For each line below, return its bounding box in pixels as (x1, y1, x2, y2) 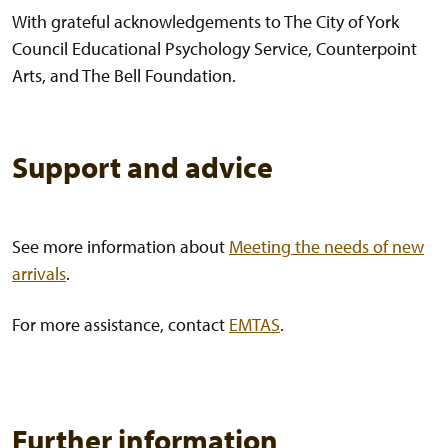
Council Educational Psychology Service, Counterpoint (12, 37, 417, 61)
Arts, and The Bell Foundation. (12, 64, 236, 88)
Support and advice (12, 148, 273, 187)
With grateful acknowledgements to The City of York (12, 10, 399, 34)
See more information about (12, 235, 229, 259)
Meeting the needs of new (229, 235, 424, 259)
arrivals (12, 262, 66, 286)
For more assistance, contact (12, 313, 229, 337)
